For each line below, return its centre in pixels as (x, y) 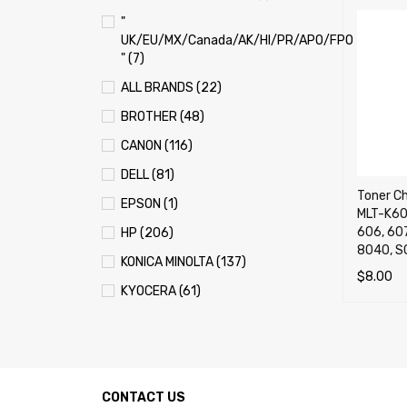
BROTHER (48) (163, 117)
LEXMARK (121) (164, 320)
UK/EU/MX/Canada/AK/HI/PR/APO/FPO (237, 40)
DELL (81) (148, 175)
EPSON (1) (149, 204)
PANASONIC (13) (167, 378)
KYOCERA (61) (161, 291)
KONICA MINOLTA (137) (184, 262)
